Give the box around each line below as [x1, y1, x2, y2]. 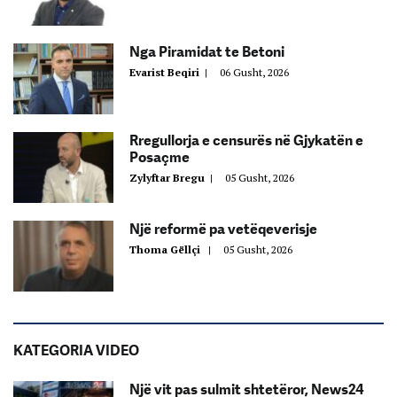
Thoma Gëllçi [129, 242, 208, 256]
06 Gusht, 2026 [220, 65, 289, 79]
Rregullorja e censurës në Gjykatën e [129, 131, 363, 149]
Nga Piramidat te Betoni [129, 43, 284, 60]
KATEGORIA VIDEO [13, 341, 139, 359]
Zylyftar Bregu [129, 170, 210, 184]
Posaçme [129, 148, 190, 166]
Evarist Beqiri [129, 65, 205, 79]
